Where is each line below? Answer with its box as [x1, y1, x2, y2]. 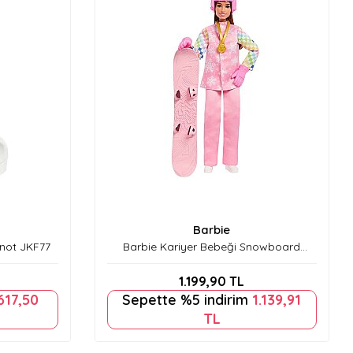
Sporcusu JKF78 [169, 253, 254, 268]
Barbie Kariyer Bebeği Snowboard [123, 239, 301, 254]
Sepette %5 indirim [122, 290, 253, 309]
